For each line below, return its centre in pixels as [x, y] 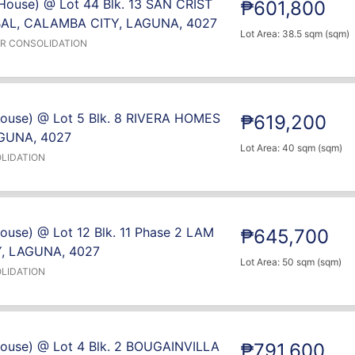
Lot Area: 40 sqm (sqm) [292, 148]
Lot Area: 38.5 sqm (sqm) [295, 34]
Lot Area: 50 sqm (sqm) [291, 262]
